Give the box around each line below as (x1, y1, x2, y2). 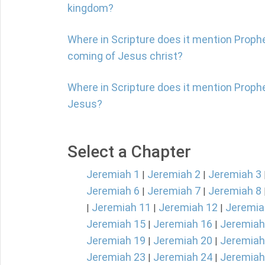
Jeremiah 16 (153, 218, 212, 230)
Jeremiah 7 (147, 185, 201, 197)
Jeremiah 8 (208, 185, 261, 197)
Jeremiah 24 (153, 251, 212, 263)
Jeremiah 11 (92, 201, 151, 214)
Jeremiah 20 (153, 234, 212, 247)
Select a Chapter (67, 142, 191, 161)
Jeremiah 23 (86, 251, 146, 263)
